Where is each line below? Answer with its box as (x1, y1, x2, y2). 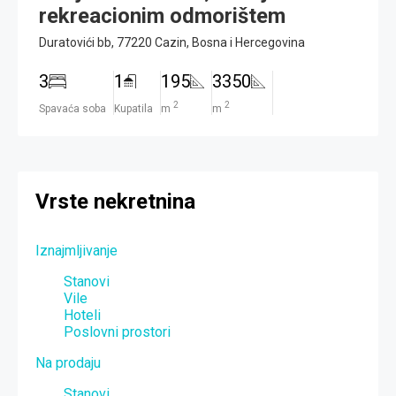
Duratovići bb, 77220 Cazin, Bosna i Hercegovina (39, 35, 305, 49)
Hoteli (64, 306, 101, 324)
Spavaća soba (39, 103, 106, 115)
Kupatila (114, 103, 153, 115)
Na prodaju (35, 354, 101, 371)
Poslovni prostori (64, 323, 171, 340)
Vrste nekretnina (35, 189, 195, 214)
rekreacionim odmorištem (39, 4, 286, 28)
